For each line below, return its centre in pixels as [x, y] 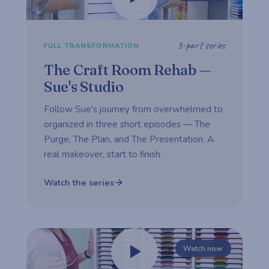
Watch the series [79, 182]
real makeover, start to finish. [103, 155]
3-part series [201, 45]
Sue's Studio [83, 87]
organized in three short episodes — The [127, 125]
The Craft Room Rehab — [127, 70]
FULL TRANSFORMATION [91, 45]
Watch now [203, 248]
